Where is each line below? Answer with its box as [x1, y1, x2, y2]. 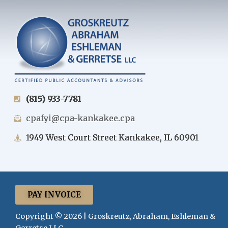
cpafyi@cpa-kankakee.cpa [25, 113, 135, 124]
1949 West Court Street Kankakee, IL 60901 [25, 132, 198, 143]
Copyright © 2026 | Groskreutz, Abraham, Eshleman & [15, 212, 215, 221]
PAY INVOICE [27, 190, 81, 200]
